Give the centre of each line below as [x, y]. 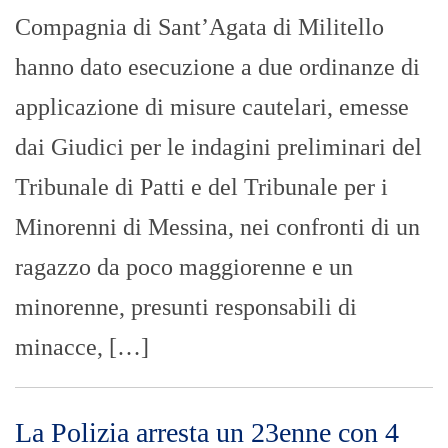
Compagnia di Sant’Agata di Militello [199, 26]
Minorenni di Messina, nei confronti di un [217, 226]
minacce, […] [82, 346]
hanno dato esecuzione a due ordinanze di [217, 66]
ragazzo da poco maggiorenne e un [184, 266]
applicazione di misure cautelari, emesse [212, 106]
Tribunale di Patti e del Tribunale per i [201, 186]
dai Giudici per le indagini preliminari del [218, 146]
